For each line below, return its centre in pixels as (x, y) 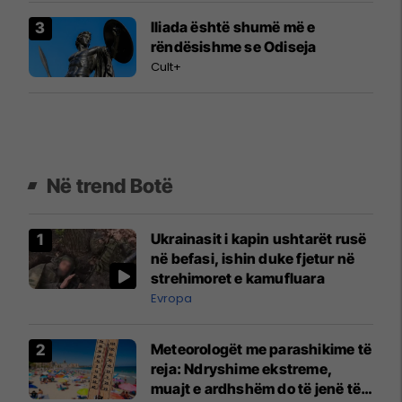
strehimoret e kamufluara (238, 278)
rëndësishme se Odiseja (234, 46)
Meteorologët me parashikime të (261, 349)
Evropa (171, 298)
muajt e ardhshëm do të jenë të (256, 388)
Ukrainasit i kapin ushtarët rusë (259, 238)
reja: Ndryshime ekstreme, (242, 368)
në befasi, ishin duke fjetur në (253, 258)
